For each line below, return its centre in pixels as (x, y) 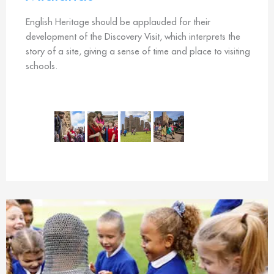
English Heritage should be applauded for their (118, 22)
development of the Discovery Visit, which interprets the (133, 37)
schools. (42, 66)
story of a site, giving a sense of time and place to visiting (138, 51)
